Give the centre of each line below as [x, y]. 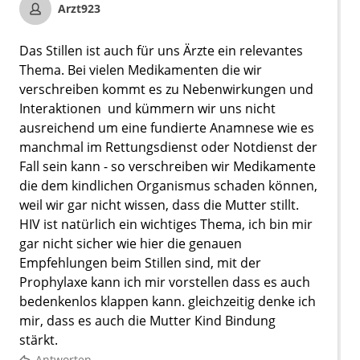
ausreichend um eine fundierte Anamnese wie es [167, 128]
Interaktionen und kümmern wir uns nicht [147, 109]
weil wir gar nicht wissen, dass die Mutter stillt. [159, 205]
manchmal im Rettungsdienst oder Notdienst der [168, 147]
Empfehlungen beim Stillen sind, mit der [140, 263]
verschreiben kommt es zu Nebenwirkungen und [166, 90]
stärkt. [40, 340]
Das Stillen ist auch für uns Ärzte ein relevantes [161, 51]
